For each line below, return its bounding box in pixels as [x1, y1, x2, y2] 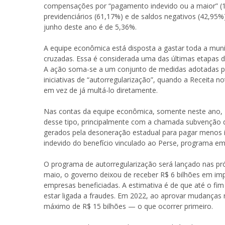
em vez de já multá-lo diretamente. [44, 85, 158, 95]
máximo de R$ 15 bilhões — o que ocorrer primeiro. [44, 201, 213, 211]
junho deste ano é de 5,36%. [44, 22, 137, 32]
